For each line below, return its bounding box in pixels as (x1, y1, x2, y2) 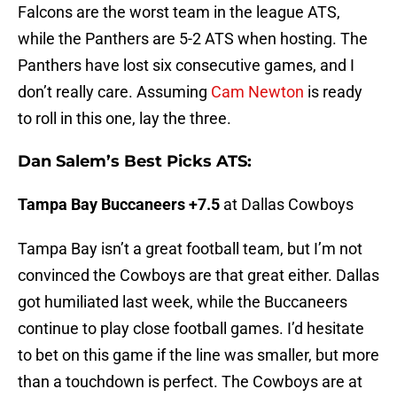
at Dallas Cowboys (220, 195, 354, 214)
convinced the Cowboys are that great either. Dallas (18, 266, 379, 285)
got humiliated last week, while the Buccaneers (18, 292, 347, 312)
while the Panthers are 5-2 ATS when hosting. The (18, 29, 368, 49)
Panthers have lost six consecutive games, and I (18, 56, 354, 75)
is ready (304, 82, 362, 102)
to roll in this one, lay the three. (18, 109, 231, 128)
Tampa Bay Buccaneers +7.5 (18, 195, 220, 214)
